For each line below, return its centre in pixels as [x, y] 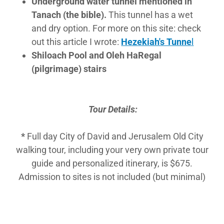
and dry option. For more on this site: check [116, 28]
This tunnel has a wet [150, 15]
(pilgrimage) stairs [69, 69]
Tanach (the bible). [69, 15]
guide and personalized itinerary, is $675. [112, 163]
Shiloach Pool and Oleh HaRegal [97, 55]
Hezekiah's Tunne [156, 42]
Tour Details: [113, 109]
